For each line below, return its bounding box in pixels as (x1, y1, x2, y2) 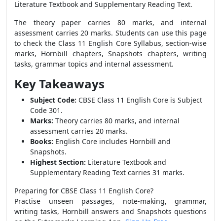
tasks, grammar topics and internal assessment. (14, 59, 174, 69)
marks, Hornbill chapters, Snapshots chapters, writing (14, 49, 207, 58)
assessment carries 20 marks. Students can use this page (14, 28, 207, 37)
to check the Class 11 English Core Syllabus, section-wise (14, 38, 207, 48)
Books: (30, 137, 53, 146)
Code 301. (30, 106, 63, 115)
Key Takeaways (14, 75, 105, 92)
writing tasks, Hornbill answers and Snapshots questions (14, 207, 207, 216)
